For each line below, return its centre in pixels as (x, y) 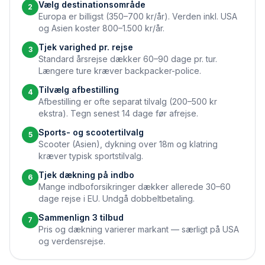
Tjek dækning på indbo (86, 175)
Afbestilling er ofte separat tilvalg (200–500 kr (128, 101)
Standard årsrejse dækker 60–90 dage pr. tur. (128, 59)
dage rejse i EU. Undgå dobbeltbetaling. (117, 198)
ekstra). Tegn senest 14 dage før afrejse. (118, 113)
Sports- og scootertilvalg (91, 132)
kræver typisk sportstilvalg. (91, 156)
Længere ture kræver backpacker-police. (120, 71)
